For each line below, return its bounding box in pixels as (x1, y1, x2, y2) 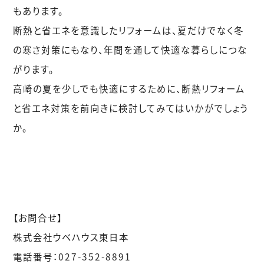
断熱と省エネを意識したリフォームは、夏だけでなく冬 (13, 24, 245, 37)
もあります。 (13, 4, 64, 17)
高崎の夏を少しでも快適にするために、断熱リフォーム (13, 82, 246, 95)
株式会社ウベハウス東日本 (13, 230, 130, 243)
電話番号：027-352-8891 (13, 250, 132, 263)
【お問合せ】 (13, 211, 63, 224)
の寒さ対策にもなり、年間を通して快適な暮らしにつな (13, 43, 248, 56)
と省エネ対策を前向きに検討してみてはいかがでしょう (13, 101, 249, 114)
